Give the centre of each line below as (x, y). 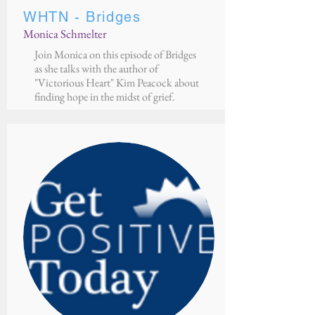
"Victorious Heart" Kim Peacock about (117, 83)
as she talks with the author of (96, 69)
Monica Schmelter (65, 34)
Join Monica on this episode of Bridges (115, 54)
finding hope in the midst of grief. (105, 97)
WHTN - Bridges (82, 17)
